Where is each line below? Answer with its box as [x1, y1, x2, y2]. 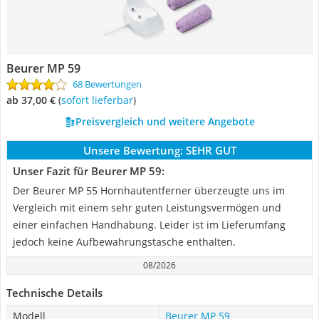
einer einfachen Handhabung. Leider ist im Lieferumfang [13, 218, 286, 231]
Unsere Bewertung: [83, 143, 183, 157]
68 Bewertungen [73, 78, 142, 90]
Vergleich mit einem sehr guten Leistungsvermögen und [13, 201, 281, 214]
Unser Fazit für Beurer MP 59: [13, 164, 164, 178]
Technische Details [6, 286, 103, 300]
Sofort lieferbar [66, 93, 133, 107]
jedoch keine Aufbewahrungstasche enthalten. [13, 235, 236, 249]
